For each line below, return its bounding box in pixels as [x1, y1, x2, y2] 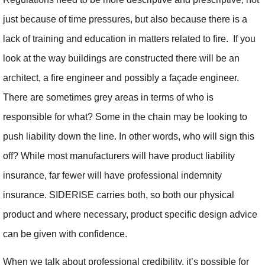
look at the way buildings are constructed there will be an [3, 53, 240, 63]
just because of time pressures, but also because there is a [3, 14, 247, 24]
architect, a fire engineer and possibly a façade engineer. [3, 72, 241, 83]
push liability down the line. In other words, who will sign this [3, 131, 254, 141]
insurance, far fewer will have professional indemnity [3, 170, 222, 180]
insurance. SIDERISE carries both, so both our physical [3, 189, 234, 200]
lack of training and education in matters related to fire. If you [3, 33, 256, 44]
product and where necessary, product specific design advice [3, 209, 257, 219]
